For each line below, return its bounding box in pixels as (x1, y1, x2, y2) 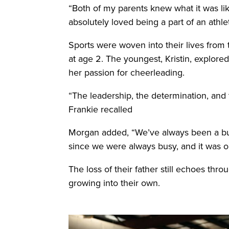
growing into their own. (68, 176, 161, 190)
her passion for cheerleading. (68, 66, 185, 79)
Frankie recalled (68, 102, 133, 116)
